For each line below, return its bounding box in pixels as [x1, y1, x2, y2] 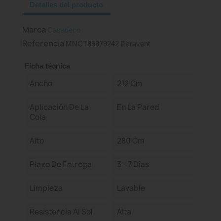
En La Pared [116, 102, 159, 112]
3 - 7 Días [116, 159, 149, 170]
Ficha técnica [25, 62, 70, 70]
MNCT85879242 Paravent [66, 39, 150, 48]
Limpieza [30, 183, 63, 193]
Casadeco [47, 26, 80, 34]
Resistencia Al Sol [30, 207, 93, 217]
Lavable [116, 183, 145, 193]
